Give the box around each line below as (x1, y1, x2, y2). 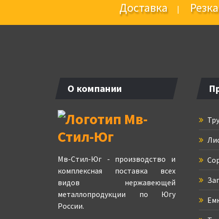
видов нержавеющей (58, 177, 175, 188)
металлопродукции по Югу (58, 189, 175, 199)
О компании (67, 82, 122, 95)
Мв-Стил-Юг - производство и (58, 154, 175, 164)
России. (58, 201, 84, 211)
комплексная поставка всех (58, 166, 175, 176)
